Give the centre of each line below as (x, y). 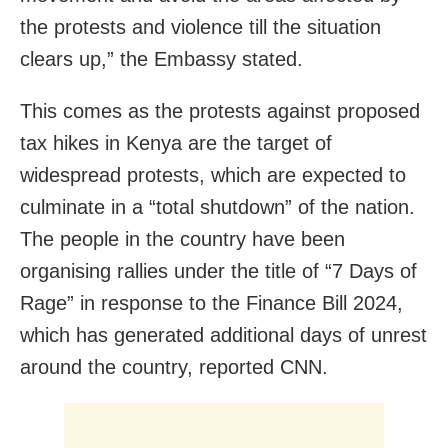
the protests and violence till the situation (200, 26)
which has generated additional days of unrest (223, 334)
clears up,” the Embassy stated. (161, 58)
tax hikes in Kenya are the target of (176, 142)
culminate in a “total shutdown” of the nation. (217, 206)
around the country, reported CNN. (174, 366)
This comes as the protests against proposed (220, 110)
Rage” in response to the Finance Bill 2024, (211, 302)
